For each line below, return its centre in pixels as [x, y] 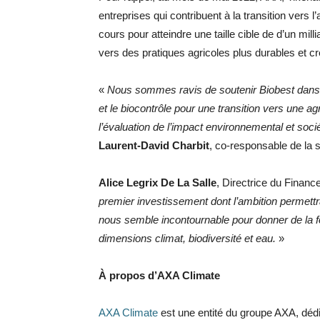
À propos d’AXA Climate [159, 275]
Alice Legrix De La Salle [157, 182]
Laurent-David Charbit [154, 145]
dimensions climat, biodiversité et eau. [189, 238]
